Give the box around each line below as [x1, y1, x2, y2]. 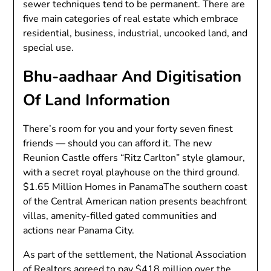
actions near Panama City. [23, 224, 135, 238]
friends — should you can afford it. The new [23, 137, 212, 151]
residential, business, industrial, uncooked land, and [23, 27, 248, 41]
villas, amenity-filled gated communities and [23, 209, 217, 223]
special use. [23, 41, 74, 55]
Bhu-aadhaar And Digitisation [23, 66, 242, 88]
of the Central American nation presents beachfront [23, 195, 247, 209]
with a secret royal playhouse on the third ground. [23, 166, 240, 180]
